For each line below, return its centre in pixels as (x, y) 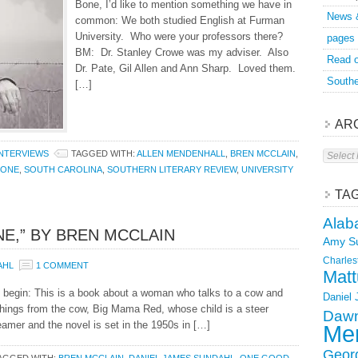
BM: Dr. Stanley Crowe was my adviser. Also (182, 52)
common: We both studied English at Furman (180, 20)
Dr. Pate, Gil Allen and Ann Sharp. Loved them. (185, 68)
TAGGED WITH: (104, 153)
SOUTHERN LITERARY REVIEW (172, 169)
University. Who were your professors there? (179, 36)
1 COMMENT (62, 265)
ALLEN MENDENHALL (181, 153)
